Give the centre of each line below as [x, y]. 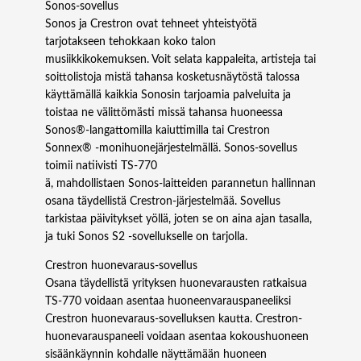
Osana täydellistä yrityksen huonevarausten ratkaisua [176, 283]
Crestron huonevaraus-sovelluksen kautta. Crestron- [174, 319]
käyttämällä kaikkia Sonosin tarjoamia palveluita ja [168, 95]
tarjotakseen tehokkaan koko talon [131, 41]
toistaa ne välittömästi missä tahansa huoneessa [164, 112]
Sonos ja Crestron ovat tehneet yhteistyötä [151, 24]
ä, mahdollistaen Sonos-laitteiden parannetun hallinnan [180, 183]
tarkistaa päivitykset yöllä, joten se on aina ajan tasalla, [178, 219]
